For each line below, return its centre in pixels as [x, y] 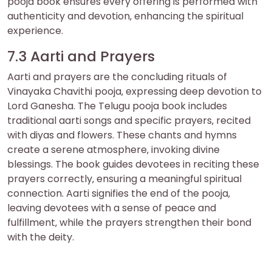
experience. [35, 30]
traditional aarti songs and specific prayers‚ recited [129, 120]
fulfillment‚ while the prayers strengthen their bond [129, 222]
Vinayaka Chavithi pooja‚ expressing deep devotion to [134, 91]
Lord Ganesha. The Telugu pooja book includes [117, 106]
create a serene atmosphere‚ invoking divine [114, 149]
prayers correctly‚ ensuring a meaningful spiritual [124, 178]
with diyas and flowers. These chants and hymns [122, 135]
